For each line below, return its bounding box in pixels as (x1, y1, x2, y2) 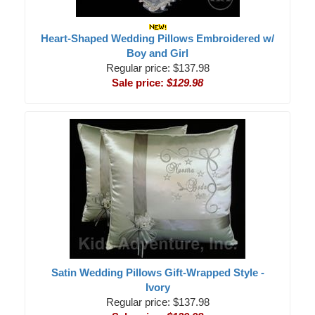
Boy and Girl (127, 47, 188, 59)
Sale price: (112, 77, 167, 89)
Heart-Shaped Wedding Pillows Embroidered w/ (41, 32, 274, 44)
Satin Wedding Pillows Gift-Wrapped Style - (51, 266, 264, 278)
